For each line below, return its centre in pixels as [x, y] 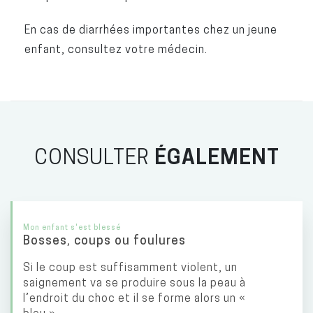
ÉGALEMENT [217, 156]
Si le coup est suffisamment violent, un [130, 267]
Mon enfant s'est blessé [72, 227]
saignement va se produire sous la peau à [134, 282]
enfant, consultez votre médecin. [116, 49]
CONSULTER [94, 156]
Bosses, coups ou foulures [104, 240]
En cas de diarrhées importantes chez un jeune [151, 29]
